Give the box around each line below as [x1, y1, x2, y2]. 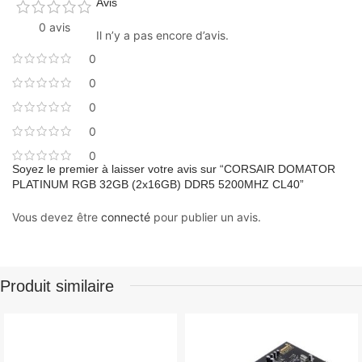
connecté [101, 209, 150, 224]
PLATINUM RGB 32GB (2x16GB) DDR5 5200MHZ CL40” [12, 177, 304, 191]
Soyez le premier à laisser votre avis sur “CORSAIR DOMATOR [12, 162, 335, 175]
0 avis [38, 19, 70, 34]
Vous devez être [12, 209, 101, 224]
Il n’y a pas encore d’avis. [96, 27, 229, 42]
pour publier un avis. [150, 209, 261, 224]
